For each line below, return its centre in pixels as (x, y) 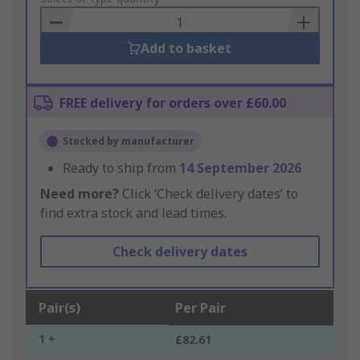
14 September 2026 (240, 168)
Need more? (80, 194)
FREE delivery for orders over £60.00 (173, 103)
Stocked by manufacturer (129, 141)
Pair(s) (59, 308)
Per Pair (200, 308)
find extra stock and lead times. (133, 213)
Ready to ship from (121, 168)
